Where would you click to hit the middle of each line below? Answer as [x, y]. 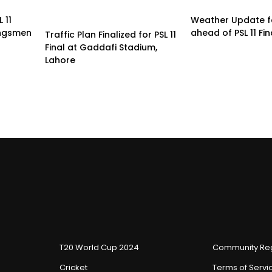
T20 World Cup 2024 [99, 248]
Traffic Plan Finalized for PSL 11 [110, 35]
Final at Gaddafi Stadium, [101, 48]
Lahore [60, 60]
